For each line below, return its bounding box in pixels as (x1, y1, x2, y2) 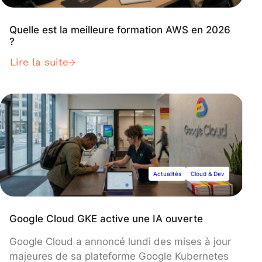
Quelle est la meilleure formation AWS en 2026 (9, 23, 230, 36)
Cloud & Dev (191, 170, 225, 178)
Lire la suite (10, 56, 68, 68)
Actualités (153, 170, 181, 178)
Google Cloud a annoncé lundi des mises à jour (9, 236, 231, 248)
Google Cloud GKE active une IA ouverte (9, 212, 203, 225)
